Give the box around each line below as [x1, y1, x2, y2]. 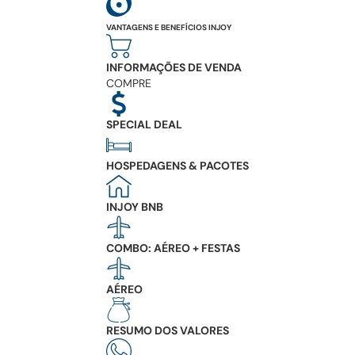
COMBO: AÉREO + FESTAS [106, 240, 240, 255]
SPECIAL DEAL [106, 116, 182, 132]
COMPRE [106, 75, 151, 90]
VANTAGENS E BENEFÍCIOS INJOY [106, 21, 231, 32]
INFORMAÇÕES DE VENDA [106, 59, 242, 74]
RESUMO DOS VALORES [106, 323, 229, 338]
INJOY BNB [106, 199, 163, 214]
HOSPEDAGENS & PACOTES [106, 158, 249, 173]
